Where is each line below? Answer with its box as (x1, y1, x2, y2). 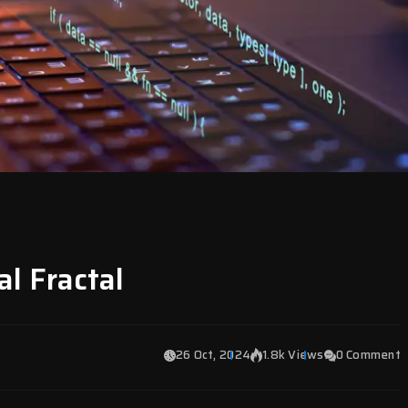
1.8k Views (262, 345, 324, 364)
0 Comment (335, 345, 401, 364)
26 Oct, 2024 (175, 345, 251, 364)
